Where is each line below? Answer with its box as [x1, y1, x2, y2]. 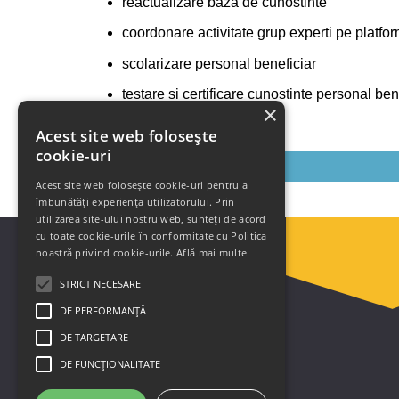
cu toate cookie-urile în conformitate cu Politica [36, 229, 267, 242]
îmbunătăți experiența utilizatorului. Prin [36, 195, 235, 208]
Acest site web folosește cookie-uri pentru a [36, 178, 248, 191]
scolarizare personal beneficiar [122, 55, 316, 71]
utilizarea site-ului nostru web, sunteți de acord [36, 212, 266, 225]
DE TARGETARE [60, 330, 128, 344]
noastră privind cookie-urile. [36, 246, 174, 259]
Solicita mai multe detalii [95, 159, 244, 175]
